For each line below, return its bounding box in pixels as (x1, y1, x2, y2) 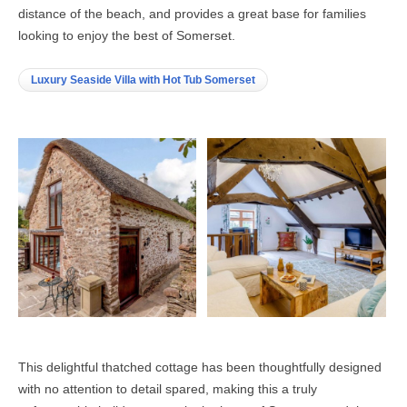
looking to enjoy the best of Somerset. (18, 28, 235, 44)
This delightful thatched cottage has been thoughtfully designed (18, 359, 382, 374)
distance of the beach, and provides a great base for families (18, 6, 366, 22)
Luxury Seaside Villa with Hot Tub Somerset (31, 74, 255, 87)
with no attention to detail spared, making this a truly (18, 381, 317, 396)
